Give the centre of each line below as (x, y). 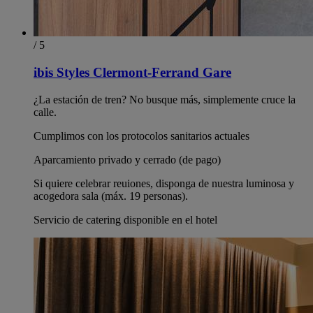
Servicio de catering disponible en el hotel (125, 219)
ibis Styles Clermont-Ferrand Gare (132, 73)
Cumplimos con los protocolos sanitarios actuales (141, 136)
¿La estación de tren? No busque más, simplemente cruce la (165, 99)
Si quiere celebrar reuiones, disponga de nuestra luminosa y (164, 183)
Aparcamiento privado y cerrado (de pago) (127, 159)
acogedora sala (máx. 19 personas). (111, 196)
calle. (45, 112)
